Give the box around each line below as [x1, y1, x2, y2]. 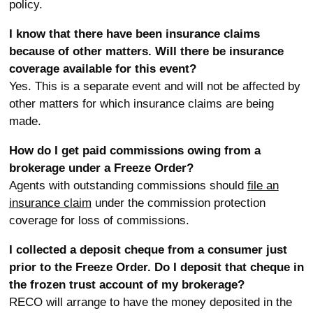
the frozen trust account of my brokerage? [8, 278, 245, 291]
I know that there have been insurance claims [8, 27, 260, 41]
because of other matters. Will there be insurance [8, 45, 284, 58]
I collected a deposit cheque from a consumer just [8, 243, 287, 256]
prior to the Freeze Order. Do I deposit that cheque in [8, 261, 304, 274]
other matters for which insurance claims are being [8, 97, 274, 110]
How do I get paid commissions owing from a [8, 144, 261, 157]
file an [247, 179, 279, 192]
